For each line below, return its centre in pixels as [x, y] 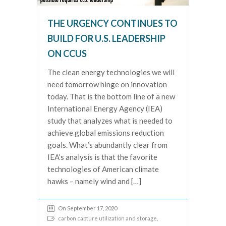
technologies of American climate [103, 169]
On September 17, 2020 [88, 208]
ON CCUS [67, 54]
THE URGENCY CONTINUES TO [112, 23]
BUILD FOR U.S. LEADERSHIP [106, 39]
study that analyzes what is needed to [110, 121]
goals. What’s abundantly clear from [107, 145]
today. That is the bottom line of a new [111, 97]
